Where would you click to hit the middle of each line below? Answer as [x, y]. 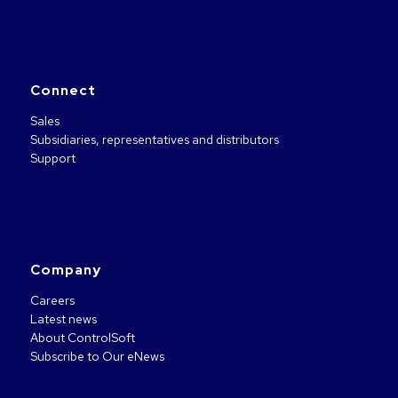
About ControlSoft [82, 337]
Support [52, 159]
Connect [63, 91]
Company [65, 269]
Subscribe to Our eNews [97, 356]
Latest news [63, 318]
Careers [52, 300]
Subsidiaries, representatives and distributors [154, 140]
